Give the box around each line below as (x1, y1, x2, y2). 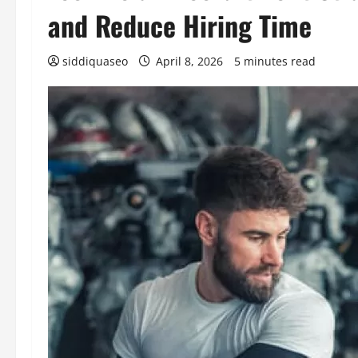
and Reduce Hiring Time (48, 5, 312, 46)
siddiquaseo (62, 54, 128, 69)
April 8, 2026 (153, 54, 226, 69)
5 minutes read (234, 54, 316, 69)
